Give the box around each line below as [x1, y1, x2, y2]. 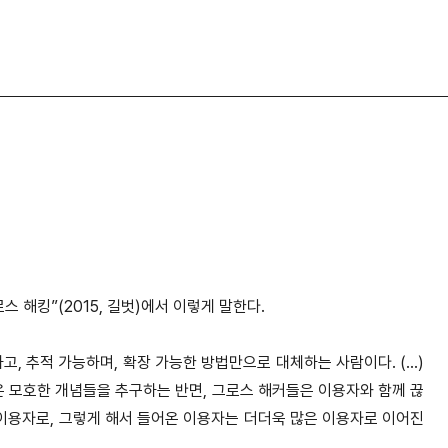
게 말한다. [201, 297, 265, 317]
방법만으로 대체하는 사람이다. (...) [201, 353, 425, 373]
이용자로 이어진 [322, 409, 425, 429]
